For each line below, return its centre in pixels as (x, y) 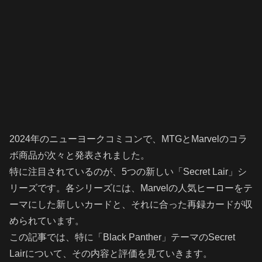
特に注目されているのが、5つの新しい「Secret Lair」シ (128, 171)
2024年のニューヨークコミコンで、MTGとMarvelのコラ (128, 139)
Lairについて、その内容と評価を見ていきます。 (111, 253)
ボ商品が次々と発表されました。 (80, 155)
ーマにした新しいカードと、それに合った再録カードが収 (131, 204)
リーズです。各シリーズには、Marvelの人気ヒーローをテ (131, 188)
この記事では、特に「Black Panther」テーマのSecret (122, 237)
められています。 (47, 220)
